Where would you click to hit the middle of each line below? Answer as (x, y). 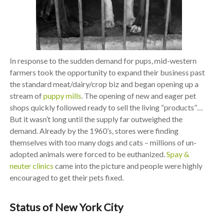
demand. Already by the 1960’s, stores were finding (94, 131)
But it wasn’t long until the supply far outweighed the (96, 119)
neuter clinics (31, 166)
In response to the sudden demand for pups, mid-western (103, 61)
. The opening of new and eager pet (138, 96)
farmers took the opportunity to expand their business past (107, 72)
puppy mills (62, 96)
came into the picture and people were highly (128, 166)
